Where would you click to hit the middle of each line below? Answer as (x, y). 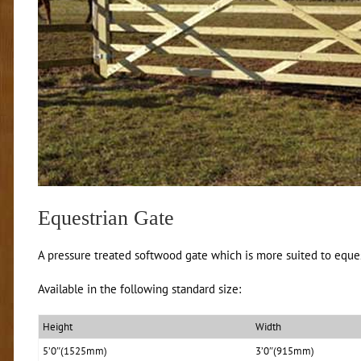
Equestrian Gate (106, 218)
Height (58, 327)
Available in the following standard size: (139, 289)
